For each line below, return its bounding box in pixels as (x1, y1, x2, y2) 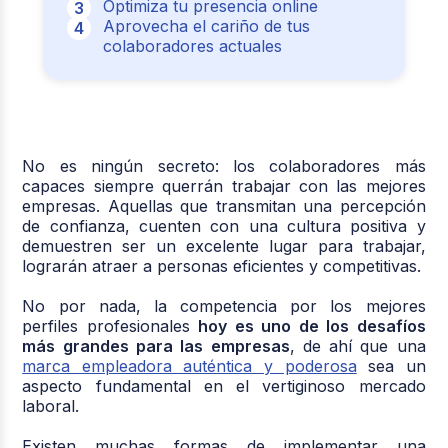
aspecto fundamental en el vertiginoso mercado (22, 375, 426, 396)
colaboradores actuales (102, 35, 282, 56)
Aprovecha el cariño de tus (102, 15, 310, 36)
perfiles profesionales (22, 315, 199, 336)
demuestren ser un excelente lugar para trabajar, (22, 235, 426, 256)
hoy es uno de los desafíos (198, 315, 426, 336)
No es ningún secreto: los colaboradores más (22, 155, 426, 176)
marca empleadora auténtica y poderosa (22, 355, 357, 376)
